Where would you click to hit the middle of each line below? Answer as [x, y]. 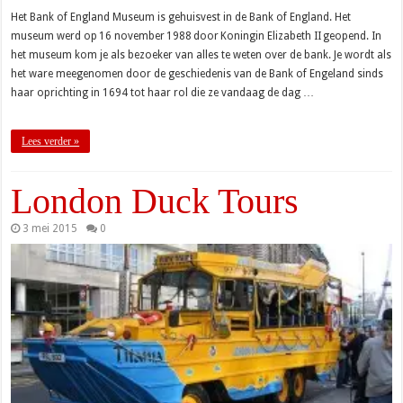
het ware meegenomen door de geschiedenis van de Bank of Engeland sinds [197, 73]
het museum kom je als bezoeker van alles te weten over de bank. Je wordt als [201, 54]
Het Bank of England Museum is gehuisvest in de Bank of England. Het [181, 17]
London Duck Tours [155, 201]
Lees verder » [51, 141]
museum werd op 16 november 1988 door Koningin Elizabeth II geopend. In [197, 36]
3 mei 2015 [50, 228]
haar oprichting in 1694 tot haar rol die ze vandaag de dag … [163, 92]
